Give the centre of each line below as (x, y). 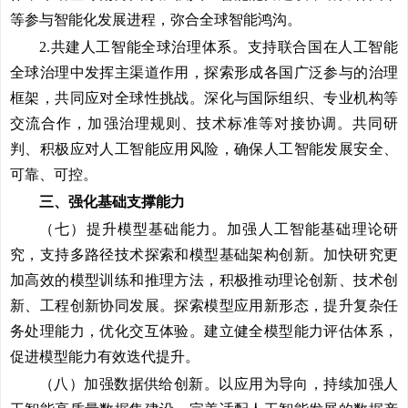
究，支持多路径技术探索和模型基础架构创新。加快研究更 (204, 255)
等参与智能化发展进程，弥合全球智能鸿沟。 (156, 20)
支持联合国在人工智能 (323, 47)
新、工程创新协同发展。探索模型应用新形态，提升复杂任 (204, 306)
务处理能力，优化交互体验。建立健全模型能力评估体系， (204, 331)
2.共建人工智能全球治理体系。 (143, 47)
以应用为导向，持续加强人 (309, 384)
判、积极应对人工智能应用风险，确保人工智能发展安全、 (204, 149)
